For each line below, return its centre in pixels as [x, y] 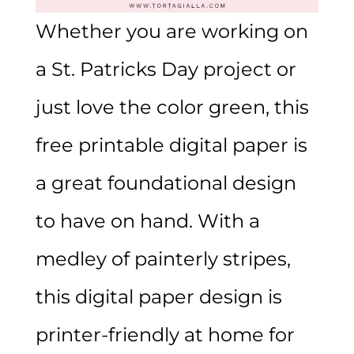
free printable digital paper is [171, 145]
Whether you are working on [171, 32]
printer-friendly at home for [165, 335]
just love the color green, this [172, 107]
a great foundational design [166, 183]
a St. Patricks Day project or [166, 70]
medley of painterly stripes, [163, 259]
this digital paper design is [158, 297]
